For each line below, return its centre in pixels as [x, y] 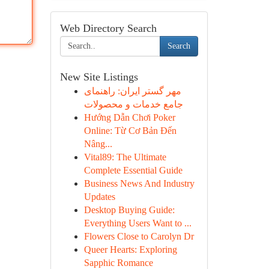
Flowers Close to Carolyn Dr [139, 236]
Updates [99, 197]
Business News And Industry [139, 183]
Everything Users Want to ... [138, 223]
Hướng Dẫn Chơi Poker [129, 117]
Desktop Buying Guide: [129, 210]
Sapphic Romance [118, 263]
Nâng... [98, 144]
